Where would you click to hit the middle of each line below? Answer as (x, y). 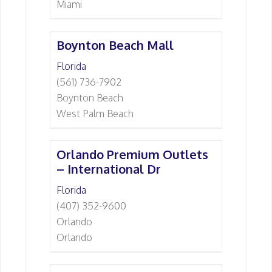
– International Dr (109, 169)
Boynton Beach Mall (115, 45)
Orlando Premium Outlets (132, 154)
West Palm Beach (95, 114)
